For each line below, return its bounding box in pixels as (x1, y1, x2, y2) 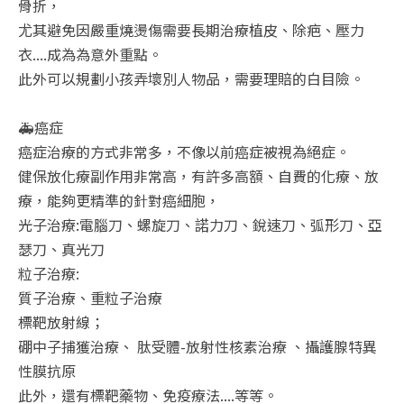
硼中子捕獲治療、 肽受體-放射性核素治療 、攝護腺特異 (18, 335, 377, 357)
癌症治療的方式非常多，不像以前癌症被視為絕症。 (18, 140, 350, 162)
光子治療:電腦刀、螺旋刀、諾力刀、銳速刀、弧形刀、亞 (18, 213, 382, 235)
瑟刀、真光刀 (18, 237, 105, 260)
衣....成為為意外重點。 (18, 42, 162, 65)
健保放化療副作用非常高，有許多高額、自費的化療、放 (18, 164, 379, 187)
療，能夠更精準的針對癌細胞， (18, 188, 220, 211)
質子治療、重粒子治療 (18, 286, 162, 308)
